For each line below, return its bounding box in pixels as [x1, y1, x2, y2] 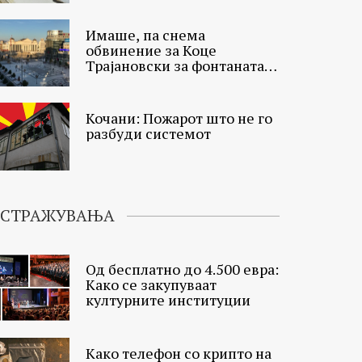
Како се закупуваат [86, 275, 217, 294]
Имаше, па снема [86, 24, 205, 44]
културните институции [86, 290, 250, 309]
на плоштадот [86, 70, 183, 90]
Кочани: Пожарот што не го [86, 108, 272, 128]
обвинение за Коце [86, 40, 217, 60]
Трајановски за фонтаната [86, 55, 264, 75]
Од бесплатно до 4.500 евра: [86, 259, 279, 279]
